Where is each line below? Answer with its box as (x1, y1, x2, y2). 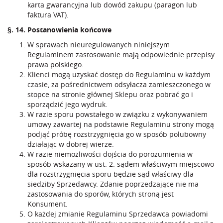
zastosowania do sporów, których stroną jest (27, 189, 174, 199)
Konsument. (27, 199, 68, 209)
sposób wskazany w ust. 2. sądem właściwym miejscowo (27, 159, 214, 169)
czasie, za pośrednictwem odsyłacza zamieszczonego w (27, 80, 211, 89)
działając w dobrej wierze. (27, 139, 114, 149)
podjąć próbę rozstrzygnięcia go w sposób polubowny (27, 129, 206, 139)
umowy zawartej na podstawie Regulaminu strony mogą (27, 119, 214, 129)
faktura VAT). (27, 10, 69, 19)
